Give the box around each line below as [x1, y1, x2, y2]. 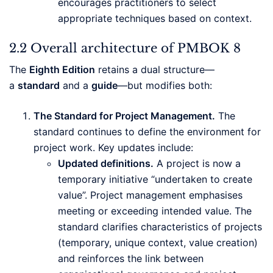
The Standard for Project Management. [34, 110, 215, 122]
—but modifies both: [118, 79, 212, 92]
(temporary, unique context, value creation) [58, 236, 258, 249]
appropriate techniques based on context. [58, 12, 252, 25]
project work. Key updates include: [34, 141, 193, 154]
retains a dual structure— [95, 63, 214, 76]
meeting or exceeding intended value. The [58, 205, 252, 218]
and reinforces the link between [58, 252, 204, 265]
